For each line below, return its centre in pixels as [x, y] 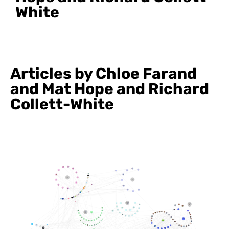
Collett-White [62, 104]
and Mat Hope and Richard [110, 89]
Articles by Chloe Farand [104, 74]
